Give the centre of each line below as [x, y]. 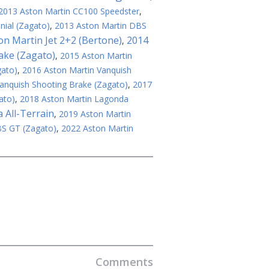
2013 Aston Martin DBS [101, 26]
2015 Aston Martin [96, 56]
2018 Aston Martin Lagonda [74, 99]
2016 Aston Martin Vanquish [77, 70]
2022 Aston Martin [97, 128]
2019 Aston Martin [95, 114]
